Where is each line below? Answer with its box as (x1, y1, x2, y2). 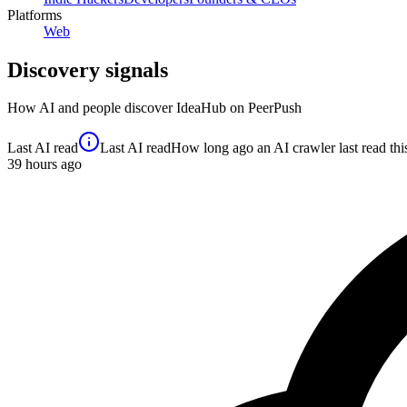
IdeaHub (176, 100, 226, 116)
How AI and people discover (7, 100, 176, 116)
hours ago (22, 156, 82, 173)
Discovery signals (7, 57, 168, 82)
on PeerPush (226, 100, 302, 116)
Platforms (7, 6, 62, 23)
